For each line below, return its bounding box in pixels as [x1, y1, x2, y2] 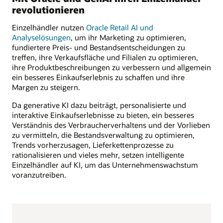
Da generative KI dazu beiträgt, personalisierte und [12, 100, 186, 111]
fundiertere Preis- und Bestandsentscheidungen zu [12, 42, 185, 53]
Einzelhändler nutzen [12, 22, 86, 33]
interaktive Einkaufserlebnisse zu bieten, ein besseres [12, 110, 194, 120]
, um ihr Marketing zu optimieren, [71, 32, 186, 43]
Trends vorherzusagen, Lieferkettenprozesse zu [12, 140, 174, 150]
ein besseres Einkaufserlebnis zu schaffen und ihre [12, 72, 185, 83]
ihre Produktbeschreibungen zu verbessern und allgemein [12, 62, 211, 73]
